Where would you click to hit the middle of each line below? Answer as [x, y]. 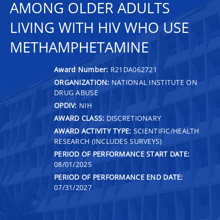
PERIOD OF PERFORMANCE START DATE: [122, 154]
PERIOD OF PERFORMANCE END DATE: [119, 177]
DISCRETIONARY [133, 118]
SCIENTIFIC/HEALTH [165, 131]
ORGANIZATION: [82, 82]
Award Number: [82, 69]
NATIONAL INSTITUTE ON [153, 82]
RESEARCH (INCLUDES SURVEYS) [108, 141]
